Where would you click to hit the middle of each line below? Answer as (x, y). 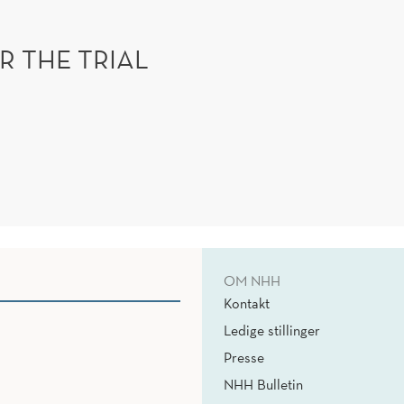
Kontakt (247, 303)
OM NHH (252, 280)
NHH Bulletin (263, 384)
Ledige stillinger (272, 330)
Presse (244, 357)
